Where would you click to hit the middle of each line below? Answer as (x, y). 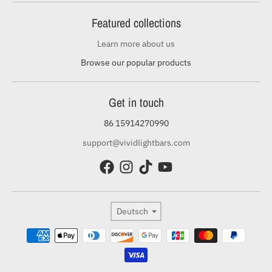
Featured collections (136, 23)
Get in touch (136, 103)
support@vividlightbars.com (136, 143)
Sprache (151, 207)
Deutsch (132, 212)
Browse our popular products (136, 63)
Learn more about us (136, 44)
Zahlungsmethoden (49, 232)
